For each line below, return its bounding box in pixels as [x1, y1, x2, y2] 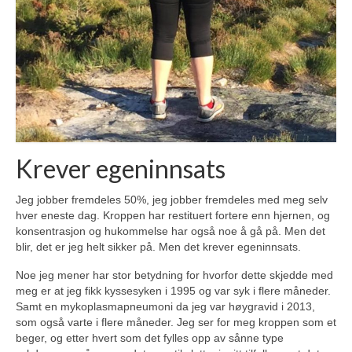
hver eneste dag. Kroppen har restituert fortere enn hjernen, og [16, 208, 330, 222]
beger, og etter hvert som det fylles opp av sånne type [16, 331, 284, 344]
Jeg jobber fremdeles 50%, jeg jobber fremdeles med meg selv [16, 192, 328, 206]
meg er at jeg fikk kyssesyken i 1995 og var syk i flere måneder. [16, 284, 331, 297]
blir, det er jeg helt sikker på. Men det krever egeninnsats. [16, 240, 301, 253]
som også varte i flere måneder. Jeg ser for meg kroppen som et [16, 315, 336, 328]
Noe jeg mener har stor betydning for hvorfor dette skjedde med [16, 268, 333, 281]
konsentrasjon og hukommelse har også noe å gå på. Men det [16, 224, 325, 237]
